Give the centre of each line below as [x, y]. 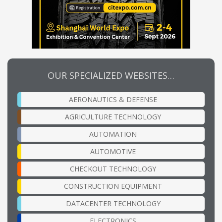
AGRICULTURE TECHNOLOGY [113, 117]
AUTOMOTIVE [113, 152]
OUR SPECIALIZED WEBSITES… [111, 76]
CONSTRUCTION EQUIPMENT [113, 186]
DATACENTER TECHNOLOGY [113, 204]
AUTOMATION [113, 134]
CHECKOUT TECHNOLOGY [113, 169]
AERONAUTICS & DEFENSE [113, 100]
